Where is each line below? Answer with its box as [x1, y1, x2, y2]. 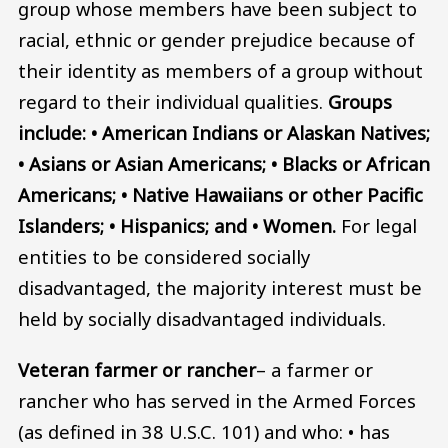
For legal [341, 212, 417, 238]
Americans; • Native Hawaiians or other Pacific [18, 181, 423, 207]
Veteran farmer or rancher [18, 357, 256, 383]
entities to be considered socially [18, 243, 310, 269]
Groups [328, 88, 392, 114]
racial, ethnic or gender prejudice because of [18, 26, 415, 52]
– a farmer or [256, 357, 373, 383]
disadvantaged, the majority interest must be [18, 274, 422, 300]
